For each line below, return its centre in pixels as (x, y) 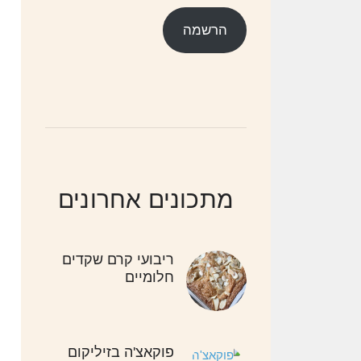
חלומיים (149, 278)
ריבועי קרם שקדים (118, 260)
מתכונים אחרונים (146, 200)
